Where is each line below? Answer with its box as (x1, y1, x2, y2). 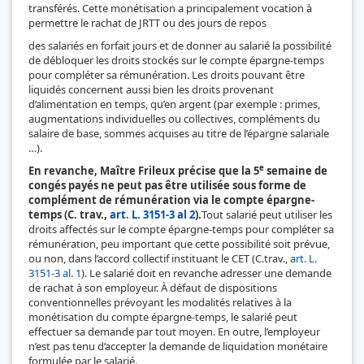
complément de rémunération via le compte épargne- (28, 192, 314, 207)
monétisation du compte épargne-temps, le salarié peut (28, 309, 297, 324)
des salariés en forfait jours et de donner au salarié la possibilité (28, 37, 331, 53)
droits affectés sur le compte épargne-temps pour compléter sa (28, 221, 334, 236)
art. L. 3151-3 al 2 (110, 206, 195, 222)
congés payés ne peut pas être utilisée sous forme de (28, 177, 306, 193)
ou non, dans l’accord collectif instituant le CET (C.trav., (28, 250, 290, 266)
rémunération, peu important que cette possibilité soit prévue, (28, 236, 330, 251)
